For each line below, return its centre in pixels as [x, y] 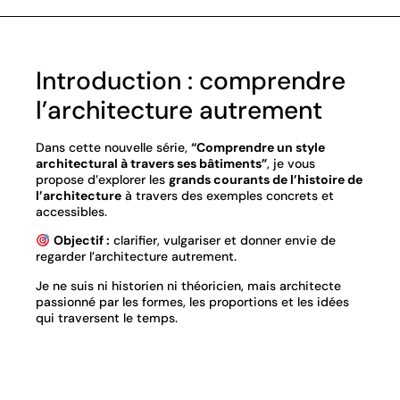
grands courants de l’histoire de [266, 180]
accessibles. [71, 212]
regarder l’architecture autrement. [136, 257]
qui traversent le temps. [108, 317]
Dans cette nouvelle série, [113, 148]
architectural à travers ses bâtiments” [151, 164]
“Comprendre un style [258, 148]
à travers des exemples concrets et [228, 196]
